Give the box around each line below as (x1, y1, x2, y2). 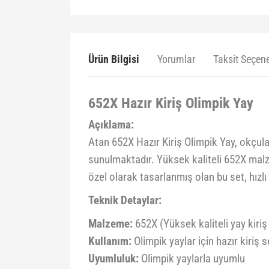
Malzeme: (88, 217, 133, 231)
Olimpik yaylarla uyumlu (139, 252, 245, 265)
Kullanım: (88, 235, 131, 248)
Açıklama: (88, 118, 134, 131)
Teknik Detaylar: (88, 194, 162, 207)
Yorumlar (157, 53, 195, 65)
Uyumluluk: (88, 252, 139, 265)
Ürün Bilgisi (88, 53, 139, 65)
